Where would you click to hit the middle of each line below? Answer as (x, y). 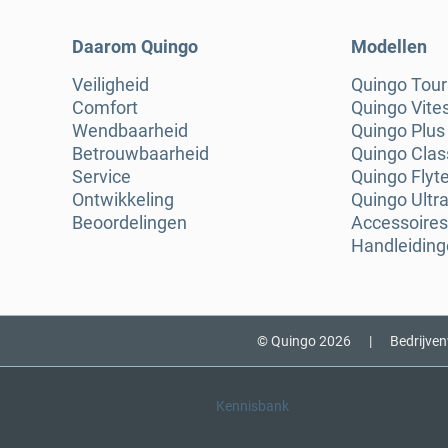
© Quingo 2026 (304, 341)
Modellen (389, 47)
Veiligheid (110, 85)
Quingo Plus (398, 131)
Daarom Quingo (135, 47)
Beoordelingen (129, 223)
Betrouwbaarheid (140, 154)
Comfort (105, 108)
